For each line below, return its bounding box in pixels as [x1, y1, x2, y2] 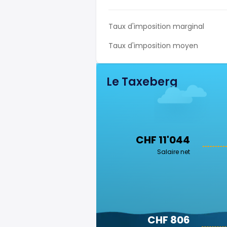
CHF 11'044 [136, 133, 190, 147]
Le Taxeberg [106, 74, 178, 90]
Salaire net [157, 147, 190, 156]
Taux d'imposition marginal [108, 21, 204, 31]
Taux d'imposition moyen [108, 41, 198, 51]
